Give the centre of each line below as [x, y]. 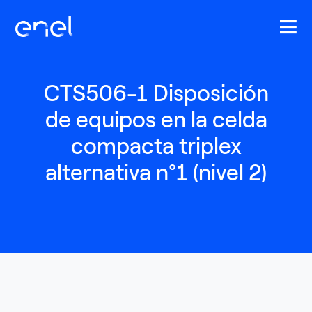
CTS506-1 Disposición [156, 93]
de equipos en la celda [156, 120]
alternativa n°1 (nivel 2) [156, 173]
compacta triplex [156, 146]
